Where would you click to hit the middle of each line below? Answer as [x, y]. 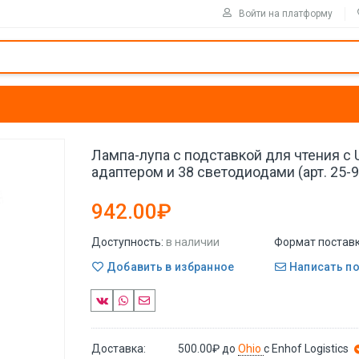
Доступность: [127, 242]
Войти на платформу [286, 13]
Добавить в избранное [169, 266]
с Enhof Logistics [307, 348]
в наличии [193, 242]
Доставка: [119, 348]
